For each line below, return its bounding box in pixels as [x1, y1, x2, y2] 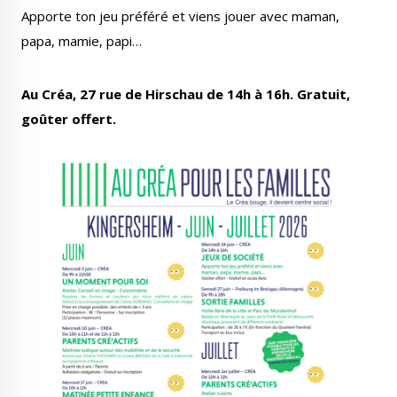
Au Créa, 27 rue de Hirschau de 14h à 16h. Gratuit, [21, 84, 350, 103]
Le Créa [95, 97, 144, 117]
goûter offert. [21, 109, 116, 128]
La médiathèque [225, 97, 330, 117]
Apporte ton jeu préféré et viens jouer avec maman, [21, 6, 339, 25]
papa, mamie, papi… [21, 31, 142, 50]
